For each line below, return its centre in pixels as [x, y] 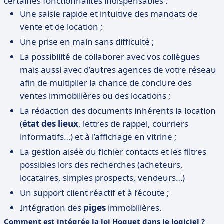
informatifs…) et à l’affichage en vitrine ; [98, 137]
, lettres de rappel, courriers [133, 124]
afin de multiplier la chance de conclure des [106, 83]
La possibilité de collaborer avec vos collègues [110, 57]
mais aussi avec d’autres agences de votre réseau [118, 70]
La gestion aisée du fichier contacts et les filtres [113, 152]
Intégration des [52, 208]
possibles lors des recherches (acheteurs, [101, 165]
